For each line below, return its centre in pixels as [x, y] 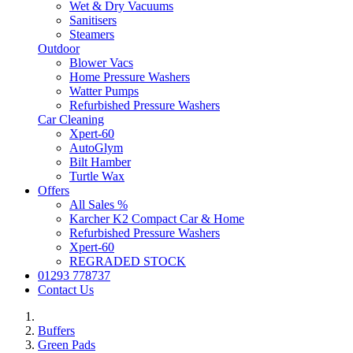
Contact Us [66, 290]
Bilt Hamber [100, 162]
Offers [54, 191]
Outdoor [59, 49]
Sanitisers [93, 20]
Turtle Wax [97, 176]
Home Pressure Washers [130, 77]
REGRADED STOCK [128, 262]
